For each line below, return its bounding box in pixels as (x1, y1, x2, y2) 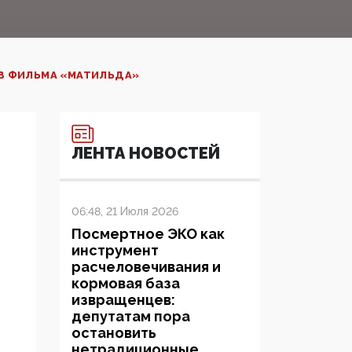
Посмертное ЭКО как (71, 225, 225, 243)
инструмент (71, 242, 159, 259)
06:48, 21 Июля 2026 (71, 205, 178, 218)
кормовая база (71, 275, 180, 292)
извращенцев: (71, 291, 175, 309)
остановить (71, 324, 156, 342)
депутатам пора (71, 308, 190, 325)
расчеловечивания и (71, 258, 221, 276)
